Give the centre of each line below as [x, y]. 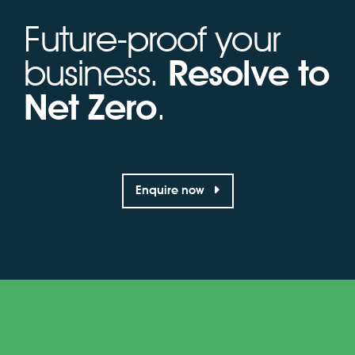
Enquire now [171, 191]
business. [96, 73]
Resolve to [249, 73]
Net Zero [90, 107]
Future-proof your [152, 38]
